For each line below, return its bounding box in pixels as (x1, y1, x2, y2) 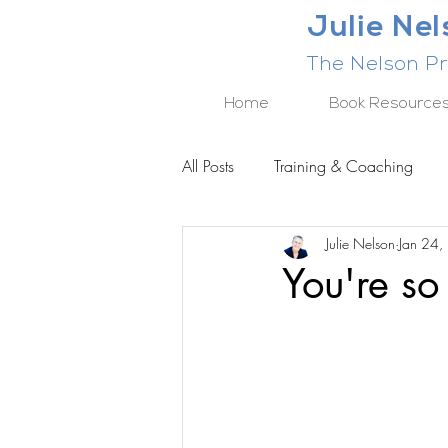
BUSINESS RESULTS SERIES (222, 235, 405, 257)
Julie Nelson (326, 233, 395, 253)
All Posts (182, 155, 234, 177)
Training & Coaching (274, 155, 413, 177)
